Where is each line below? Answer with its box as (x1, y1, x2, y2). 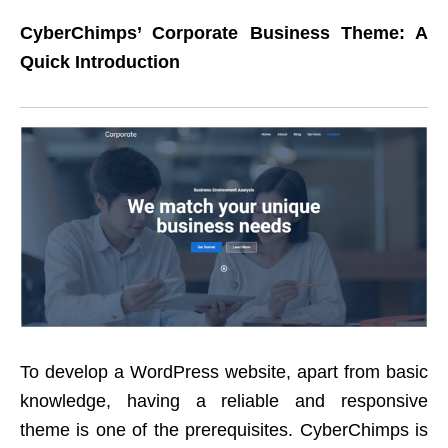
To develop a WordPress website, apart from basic (20, 361, 428, 382)
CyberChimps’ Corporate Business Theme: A (20, 22, 428, 43)
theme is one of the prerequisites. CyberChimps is (20, 419, 428, 440)
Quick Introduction (20, 51, 180, 72)
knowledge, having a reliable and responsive (20, 390, 428, 411)
